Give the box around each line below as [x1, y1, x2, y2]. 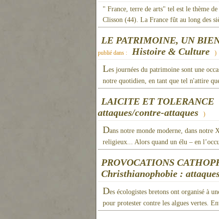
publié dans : [98, 49, 129, 56]
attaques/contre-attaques [98, 107, 198, 118]
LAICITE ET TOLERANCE [101, 96, 214, 107]
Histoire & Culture [132, 46, 210, 57]
